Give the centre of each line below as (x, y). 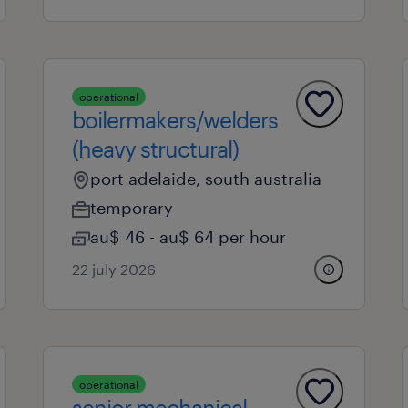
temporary (131, 208)
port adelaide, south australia (205, 178)
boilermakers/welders (174, 120)
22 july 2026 (113, 269)
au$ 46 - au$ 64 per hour (188, 237)
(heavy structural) (155, 149)
